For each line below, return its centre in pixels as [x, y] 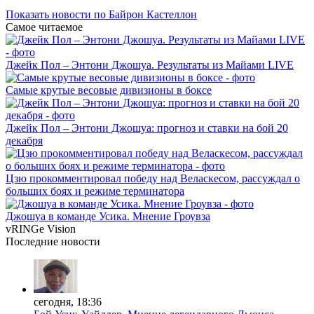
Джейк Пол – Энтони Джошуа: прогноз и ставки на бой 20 [147, 128]
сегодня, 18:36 [68, 301]
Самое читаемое [44, 27]
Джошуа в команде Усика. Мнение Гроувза [108, 216]
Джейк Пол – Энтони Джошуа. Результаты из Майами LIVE [150, 64]
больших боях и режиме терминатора [95, 191]
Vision [60, 228]
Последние [32, 241]
